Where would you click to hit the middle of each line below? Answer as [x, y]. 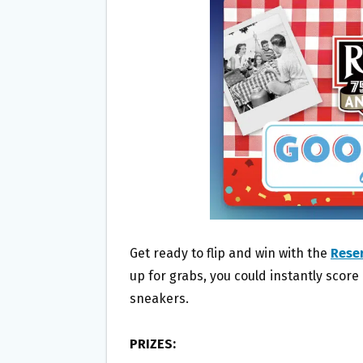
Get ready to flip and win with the [230, 253]
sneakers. [159, 298]
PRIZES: [153, 344]
